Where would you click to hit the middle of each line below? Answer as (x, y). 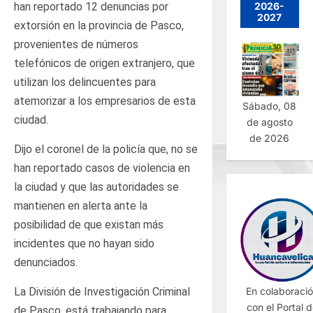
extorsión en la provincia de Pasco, (99, 25)
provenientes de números (76, 44)
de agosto (269, 122)
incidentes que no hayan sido (84, 243)
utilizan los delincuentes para (85, 82)
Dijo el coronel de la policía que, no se (106, 149)
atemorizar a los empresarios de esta (105, 101)
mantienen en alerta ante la (81, 205)
